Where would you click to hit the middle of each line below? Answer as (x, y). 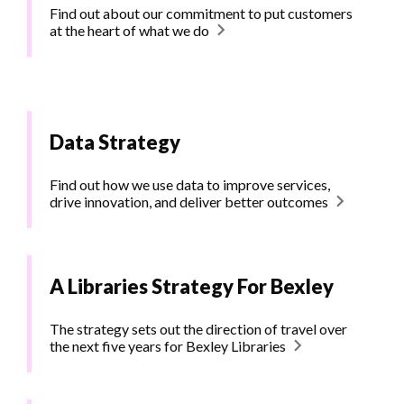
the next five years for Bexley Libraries (168, 346)
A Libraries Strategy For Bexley (192, 287)
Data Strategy (115, 142)
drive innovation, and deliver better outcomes (189, 202)
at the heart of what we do (129, 31)
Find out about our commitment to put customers (201, 14)
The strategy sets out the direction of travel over (198, 329)
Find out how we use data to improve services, (190, 185)
